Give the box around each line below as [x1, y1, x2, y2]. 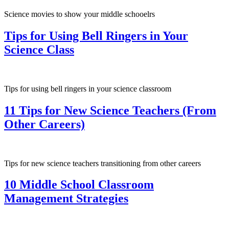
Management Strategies [4, 192, 128, 205]
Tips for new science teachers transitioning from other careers [4, 158, 201, 168]
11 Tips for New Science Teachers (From [4, 103, 216, 117]
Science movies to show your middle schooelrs [4, 9, 155, 18]
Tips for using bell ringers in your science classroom [4, 84, 171, 93]
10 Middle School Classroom [4, 178, 154, 192]
